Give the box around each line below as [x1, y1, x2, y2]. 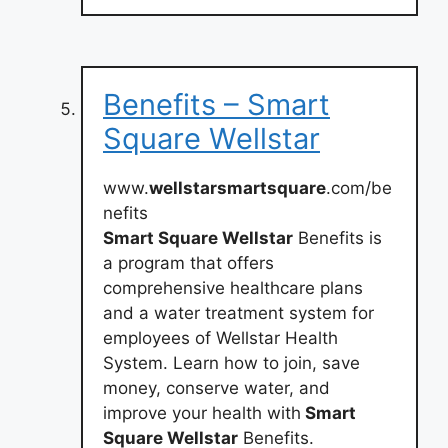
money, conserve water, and [103, 377, 330, 398]
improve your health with [103, 402, 301, 423]
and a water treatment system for [103, 302, 374, 323]
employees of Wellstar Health [103, 327, 338, 348]
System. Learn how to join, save [103, 352, 360, 373]
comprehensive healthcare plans [103, 277, 363, 298]
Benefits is [293, 227, 382, 248]
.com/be [326, 177, 392, 198]
